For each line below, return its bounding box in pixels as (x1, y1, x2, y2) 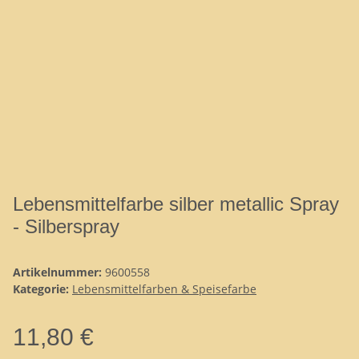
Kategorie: (13, 281, 72, 296)
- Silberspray (13, 216, 119, 237)
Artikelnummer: (13, 264, 105, 280)
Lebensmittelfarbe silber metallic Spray (13, 193, 339, 215)
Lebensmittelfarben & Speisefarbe (72, 281, 256, 296)
